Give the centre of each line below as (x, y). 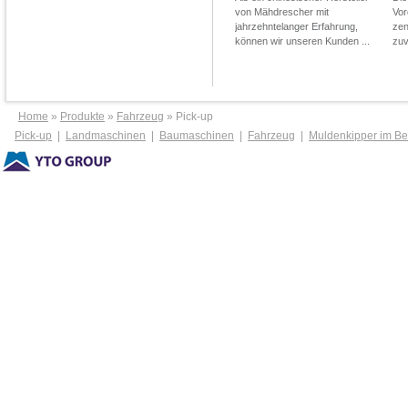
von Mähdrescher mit (282, 12)
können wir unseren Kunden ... (303, 41)
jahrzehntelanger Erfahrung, (297, 26)
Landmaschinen (106, 136)
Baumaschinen (197, 136)
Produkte (82, 117)
